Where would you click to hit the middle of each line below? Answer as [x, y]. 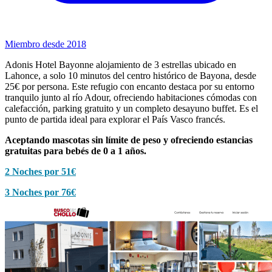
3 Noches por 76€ [40, 192]
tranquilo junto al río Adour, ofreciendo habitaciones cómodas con [131, 97]
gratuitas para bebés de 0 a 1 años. [76, 151]
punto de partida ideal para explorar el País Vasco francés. [115, 119]
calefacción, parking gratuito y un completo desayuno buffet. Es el [131, 108]
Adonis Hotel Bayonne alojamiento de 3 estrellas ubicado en [121, 64]
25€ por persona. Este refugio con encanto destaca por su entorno [130, 86]
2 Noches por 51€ [40, 171]
